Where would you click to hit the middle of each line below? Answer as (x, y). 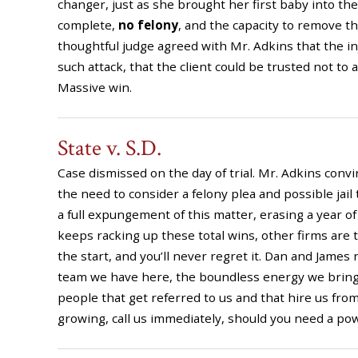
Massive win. (95, 87)
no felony (148, 25)
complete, (88, 25)
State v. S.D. (109, 148)
